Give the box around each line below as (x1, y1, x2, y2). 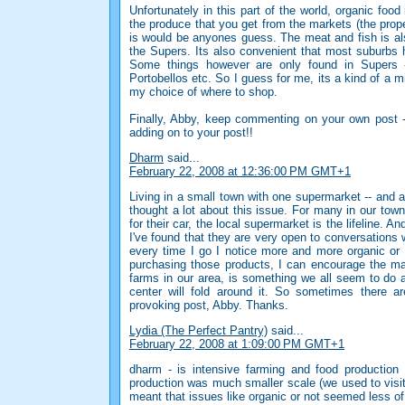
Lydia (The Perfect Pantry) (129, 324, 268, 338)
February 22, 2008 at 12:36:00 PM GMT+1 (129, 165, 351, 179)
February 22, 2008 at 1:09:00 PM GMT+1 (129, 337, 344, 352)
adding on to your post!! (129, 126, 253, 140)
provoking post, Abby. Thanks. (129, 298, 288, 313)
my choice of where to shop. (129, 85, 278, 99)
